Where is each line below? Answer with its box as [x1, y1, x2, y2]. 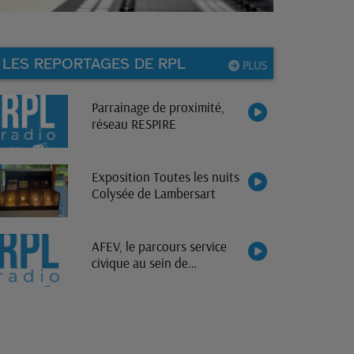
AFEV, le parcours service [91, 237, 227, 254]
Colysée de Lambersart [91, 185, 216, 202]
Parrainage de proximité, [91, 99, 224, 116]
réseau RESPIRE [91, 115, 176, 133]
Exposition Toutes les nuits [91, 168, 239, 186]
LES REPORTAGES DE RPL [2, 54, 186, 74]
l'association [91, 270, 158, 288]
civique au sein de [91, 254, 188, 271]
